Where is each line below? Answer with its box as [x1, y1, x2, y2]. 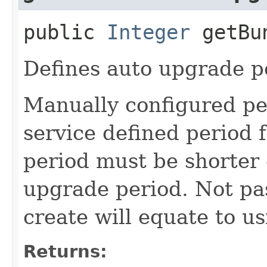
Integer [107, 20, 190, 44]
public [23, 20, 107, 44]
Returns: [23, 241, 107, 262]
